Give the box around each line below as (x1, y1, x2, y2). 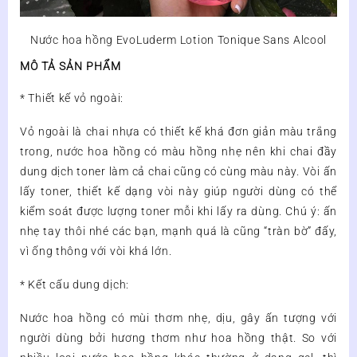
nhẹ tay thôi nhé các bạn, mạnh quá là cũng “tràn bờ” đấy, (20, 225, 337, 238)
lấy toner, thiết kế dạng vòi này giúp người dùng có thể (20, 185, 337, 198)
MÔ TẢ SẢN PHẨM (20, 60, 121, 73)
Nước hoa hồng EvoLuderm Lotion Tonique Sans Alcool (30, 33, 327, 47)
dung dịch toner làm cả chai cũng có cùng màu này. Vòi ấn (20, 165, 337, 178)
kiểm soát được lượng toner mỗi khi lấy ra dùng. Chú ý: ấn (20, 205, 337, 218)
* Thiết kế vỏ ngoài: (20, 92, 124, 105)
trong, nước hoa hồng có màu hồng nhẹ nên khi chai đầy (20, 145, 337, 159)
